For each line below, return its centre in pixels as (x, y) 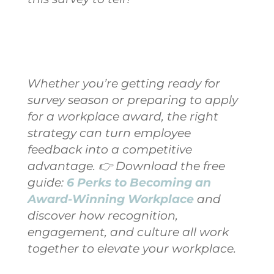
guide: (47, 182)
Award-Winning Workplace (110, 199)
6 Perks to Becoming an (139, 182)
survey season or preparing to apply (132, 100)
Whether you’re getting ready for (124, 83)
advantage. (63, 166)
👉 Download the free (161, 166)
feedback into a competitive (109, 149)
